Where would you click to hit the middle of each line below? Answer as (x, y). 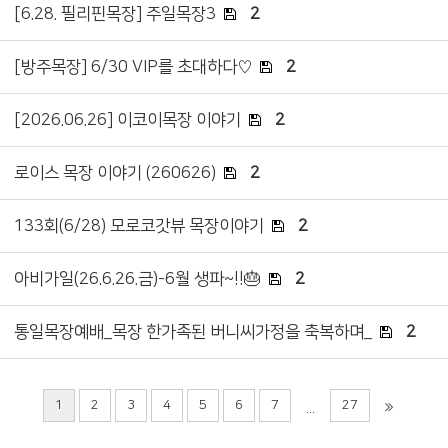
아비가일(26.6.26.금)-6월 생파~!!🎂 (137, 278)
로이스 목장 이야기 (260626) (115, 172)
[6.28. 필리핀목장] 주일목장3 (115, 13)
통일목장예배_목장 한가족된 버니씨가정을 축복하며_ (193, 331)
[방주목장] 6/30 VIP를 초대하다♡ (133, 66)
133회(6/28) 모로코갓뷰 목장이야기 (139, 225)
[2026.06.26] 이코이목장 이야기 (127, 119)
